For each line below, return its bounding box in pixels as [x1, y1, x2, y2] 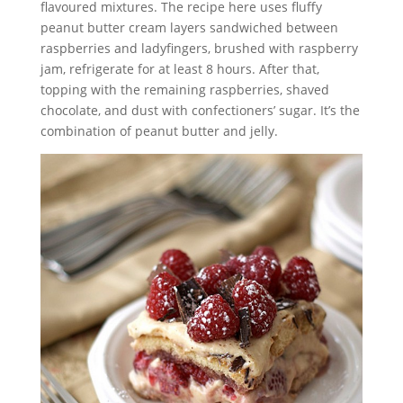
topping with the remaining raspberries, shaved [40, 81, 329, 98]
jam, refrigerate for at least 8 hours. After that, [40, 60, 319, 77]
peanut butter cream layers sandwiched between [40, 19, 338, 36]
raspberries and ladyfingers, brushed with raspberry [40, 40, 358, 57]
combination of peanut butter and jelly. [40, 122, 278, 139]
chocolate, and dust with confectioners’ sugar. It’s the [40, 102, 360, 119]
